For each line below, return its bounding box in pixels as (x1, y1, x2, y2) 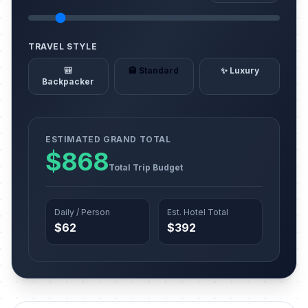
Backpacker (42, 76, 95, 87)
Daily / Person (54, 207, 110, 217)
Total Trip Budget (109, 162, 184, 173)
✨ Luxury (220, 65, 259, 76)
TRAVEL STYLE (28, 41, 98, 52)
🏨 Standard (129, 65, 179, 76)
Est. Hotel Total (167, 207, 228, 217)
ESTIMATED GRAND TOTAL (45, 134, 171, 144)
